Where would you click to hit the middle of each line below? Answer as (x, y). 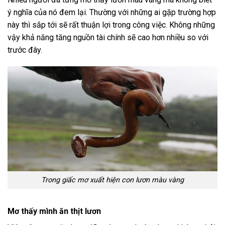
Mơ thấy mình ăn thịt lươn (54, 211)
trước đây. (25, 50)
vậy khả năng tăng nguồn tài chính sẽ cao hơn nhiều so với (108, 37)
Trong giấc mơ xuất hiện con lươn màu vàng (113, 180)
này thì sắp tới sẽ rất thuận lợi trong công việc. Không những (111, 25)
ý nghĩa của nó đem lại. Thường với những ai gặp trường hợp (112, 12)
